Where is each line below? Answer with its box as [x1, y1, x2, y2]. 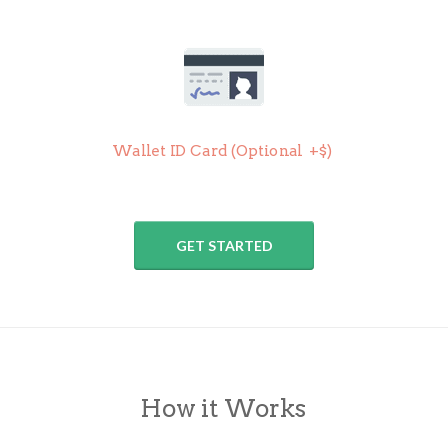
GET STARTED [175, 236, 273, 254]
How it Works [140, 393, 307, 423]
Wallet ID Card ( [112, 141, 237, 160]
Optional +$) [236, 141, 333, 160]
